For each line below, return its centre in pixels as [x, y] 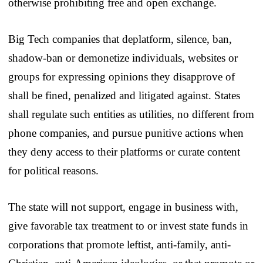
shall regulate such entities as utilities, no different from [131, 114]
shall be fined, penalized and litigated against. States [124, 95]
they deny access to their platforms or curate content [124, 151]
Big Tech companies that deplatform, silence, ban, [120, 39]
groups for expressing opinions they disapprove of [122, 76]
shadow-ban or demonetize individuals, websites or [123, 58]
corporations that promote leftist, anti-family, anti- [119, 244]
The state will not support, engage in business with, [123, 207]
